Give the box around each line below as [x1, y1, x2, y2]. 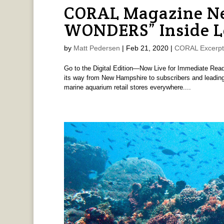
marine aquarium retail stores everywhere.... [63, 83, 191, 91]
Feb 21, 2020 [125, 44, 168, 52]
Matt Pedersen [73, 44, 120, 52]
